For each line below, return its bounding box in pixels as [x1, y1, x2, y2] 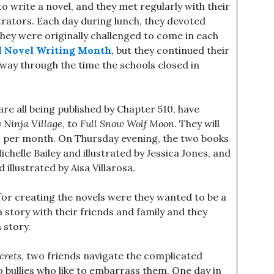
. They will [174, 117, 220, 130]
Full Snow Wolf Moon [80, 117, 174, 130]
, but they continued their [111, 44, 229, 56]
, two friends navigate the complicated [21, 250, 202, 262]
